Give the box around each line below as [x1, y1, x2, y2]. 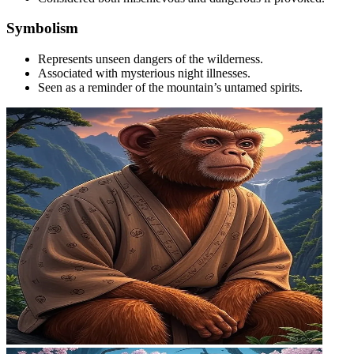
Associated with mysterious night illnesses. [38, 66, 250, 81]
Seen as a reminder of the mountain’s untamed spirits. [38, 81, 303, 95]
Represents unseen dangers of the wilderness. [38, 52, 263, 66]
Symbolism [6, 20, 78, 37]
